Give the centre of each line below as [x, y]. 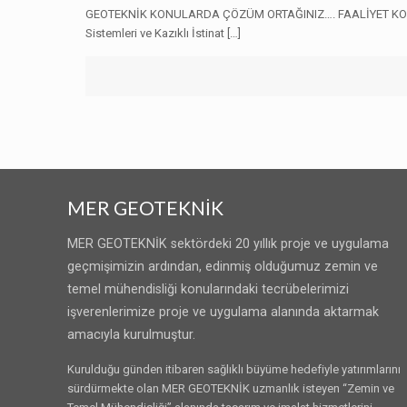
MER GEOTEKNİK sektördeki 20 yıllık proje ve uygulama [228, 243]
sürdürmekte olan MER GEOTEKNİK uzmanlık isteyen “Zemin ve [231, 388]
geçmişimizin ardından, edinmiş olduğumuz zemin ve [223, 266]
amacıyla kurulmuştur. [132, 334]
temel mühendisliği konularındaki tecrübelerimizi [208, 289]
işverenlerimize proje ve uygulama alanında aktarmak [223, 312]
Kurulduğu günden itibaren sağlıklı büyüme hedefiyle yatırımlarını [234, 369]
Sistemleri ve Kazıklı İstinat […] [164, 33]
